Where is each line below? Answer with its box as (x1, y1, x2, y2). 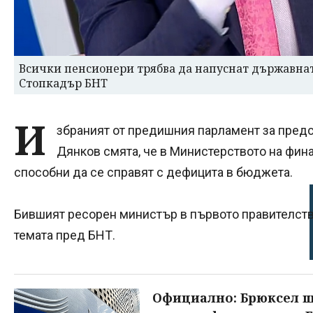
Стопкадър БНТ (19, 75, 108, 91)
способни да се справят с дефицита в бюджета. (14, 164, 293, 180)
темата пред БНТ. (14, 227, 115, 242)
